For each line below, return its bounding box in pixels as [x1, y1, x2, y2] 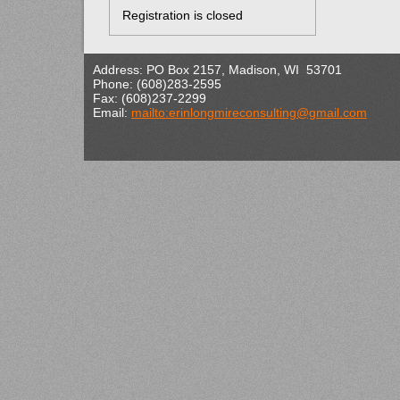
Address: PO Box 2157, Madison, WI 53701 [93, 62, 342, 77]
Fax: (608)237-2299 [93, 90, 206, 105]
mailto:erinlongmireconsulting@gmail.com [131, 104, 367, 120]
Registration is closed [121, 7, 243, 22]
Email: [93, 104, 131, 120]
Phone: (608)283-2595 [93, 76, 221, 91]
